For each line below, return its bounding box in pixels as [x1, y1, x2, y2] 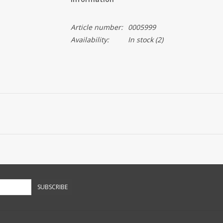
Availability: [70, 35, 109, 44]
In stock [127, 35, 153, 44]
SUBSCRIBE [37, 183, 68, 191]
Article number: [70, 22, 123, 32]
